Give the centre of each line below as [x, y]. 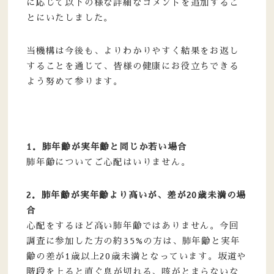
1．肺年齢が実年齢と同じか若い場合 [106, 147]
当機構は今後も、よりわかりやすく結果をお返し [132, 50]
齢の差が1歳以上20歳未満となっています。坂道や [136, 256]
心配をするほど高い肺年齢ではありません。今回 [132, 225]
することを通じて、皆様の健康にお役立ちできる [132, 66]
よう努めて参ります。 [74, 81]
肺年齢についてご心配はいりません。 [108, 162]
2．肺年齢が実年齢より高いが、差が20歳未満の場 [136, 195]
